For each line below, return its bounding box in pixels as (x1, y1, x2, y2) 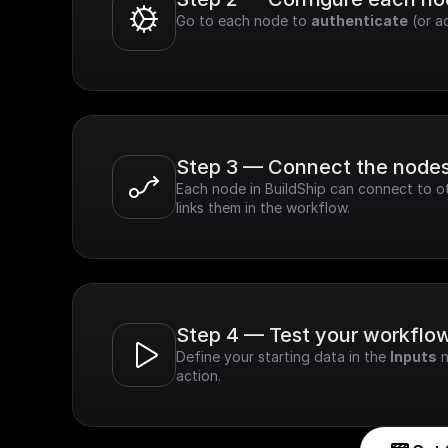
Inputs (390, 348, 437, 365)
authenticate (311, 12, 408, 29)
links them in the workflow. (176, 199, 350, 216)
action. (176, 367, 221, 384)
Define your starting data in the (176, 348, 390, 365)
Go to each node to (176, 12, 311, 29)
